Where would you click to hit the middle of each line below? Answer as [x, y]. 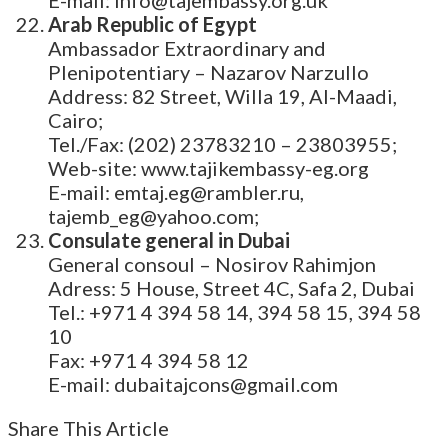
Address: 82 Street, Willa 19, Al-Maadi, [222, 96]
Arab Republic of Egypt [152, 24]
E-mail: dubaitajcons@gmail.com [193, 384]
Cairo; [75, 120]
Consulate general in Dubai [169, 240]
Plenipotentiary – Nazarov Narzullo [208, 72]
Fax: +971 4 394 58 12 [148, 360]
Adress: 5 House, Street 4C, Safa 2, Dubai [231, 288]
